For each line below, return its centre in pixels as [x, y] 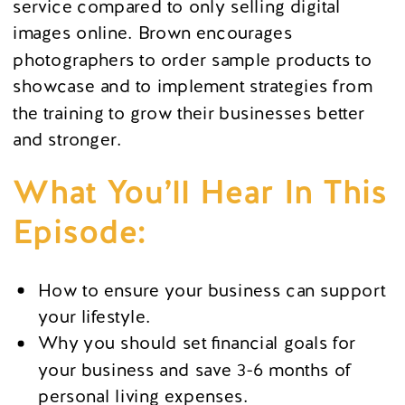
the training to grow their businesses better [189, 113]
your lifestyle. [94, 316]
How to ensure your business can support [212, 290]
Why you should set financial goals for [197, 343]
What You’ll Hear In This [200, 192]
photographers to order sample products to [193, 60]
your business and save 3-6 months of [195, 370]
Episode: [80, 231]
